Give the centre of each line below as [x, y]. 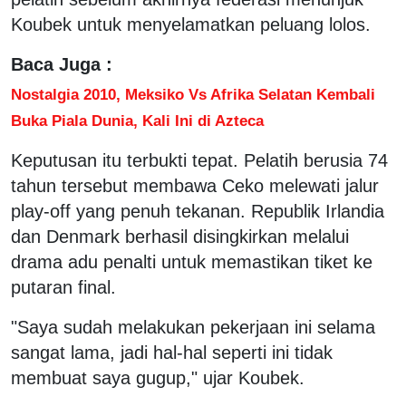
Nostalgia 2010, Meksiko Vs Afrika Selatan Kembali [193, 94]
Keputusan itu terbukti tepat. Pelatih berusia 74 [199, 160]
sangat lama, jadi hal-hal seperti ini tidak [172, 352]
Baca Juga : [62, 64]
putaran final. [63, 287]
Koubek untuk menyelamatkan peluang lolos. [191, 24]
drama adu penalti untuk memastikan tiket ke [192, 261]
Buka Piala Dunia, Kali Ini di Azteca [137, 120]
